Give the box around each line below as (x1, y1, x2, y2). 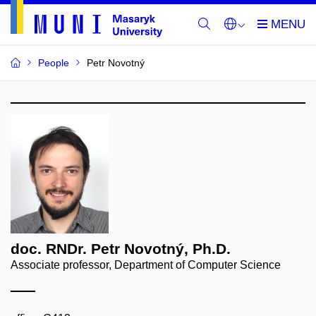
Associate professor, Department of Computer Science (11, 259, 281, 271)
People (38, 57, 69, 68)
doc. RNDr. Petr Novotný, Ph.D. (11, 241, 231, 257)
